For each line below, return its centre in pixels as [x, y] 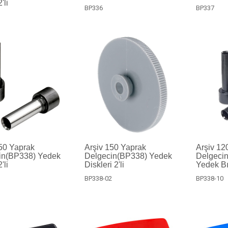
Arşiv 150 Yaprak [115, 147]
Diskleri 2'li [104, 164]
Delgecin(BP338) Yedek [128, 156]
